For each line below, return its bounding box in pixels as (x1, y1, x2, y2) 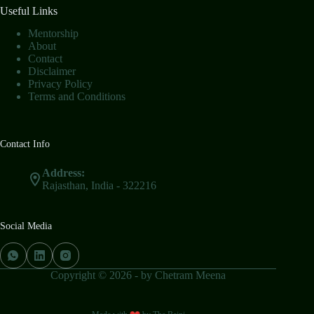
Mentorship (28, 27, 78, 40)
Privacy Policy (28, 78, 93, 90)
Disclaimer (28, 65, 76, 78)
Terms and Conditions (28, 90, 125, 103)
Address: (42, 167, 85, 179)
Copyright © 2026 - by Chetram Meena (50, 269, 226, 282)
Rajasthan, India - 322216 (42, 179, 156, 192)
